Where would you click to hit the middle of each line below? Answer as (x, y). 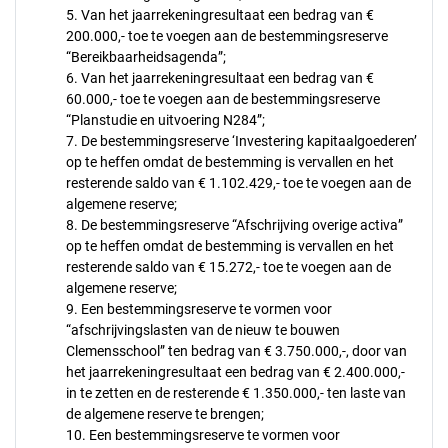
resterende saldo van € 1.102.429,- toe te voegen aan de (238, 183)
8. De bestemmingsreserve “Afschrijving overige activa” (234, 225)
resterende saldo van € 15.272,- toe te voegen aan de (228, 267)
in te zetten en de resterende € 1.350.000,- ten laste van (236, 393)
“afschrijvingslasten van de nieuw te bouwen (203, 330)
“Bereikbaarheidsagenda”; (147, 57)
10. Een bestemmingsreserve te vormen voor (203, 435)
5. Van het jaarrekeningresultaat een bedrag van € (220, 15)
